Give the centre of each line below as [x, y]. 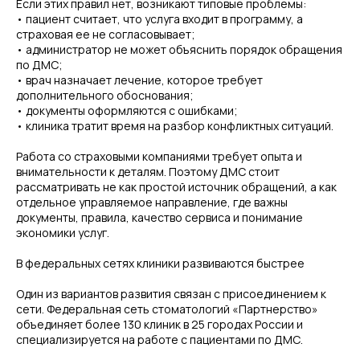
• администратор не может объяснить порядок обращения [179, 49]
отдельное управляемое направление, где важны [152, 202]
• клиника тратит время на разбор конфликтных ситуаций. [175, 126]
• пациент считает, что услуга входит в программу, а [160, 19]
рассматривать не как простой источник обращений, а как [176, 187]
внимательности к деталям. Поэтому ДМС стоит [148, 172]
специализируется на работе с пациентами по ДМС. [160, 340]
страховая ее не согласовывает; [106, 34]
